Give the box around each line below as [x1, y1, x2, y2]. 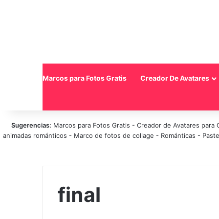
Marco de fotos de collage [73, 131, 156, 139]
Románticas [160, 131, 197, 139]
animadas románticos [2, 131, 69, 139]
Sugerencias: [11, 121, 51, 129]
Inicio [10, 74, 29, 82]
